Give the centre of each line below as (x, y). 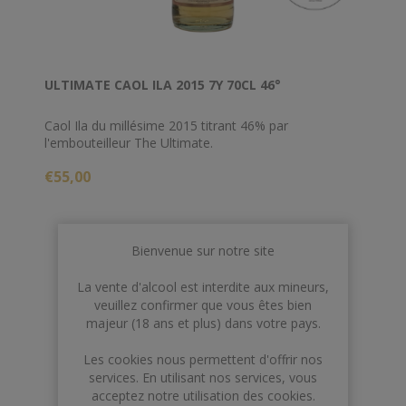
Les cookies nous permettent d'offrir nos (203, 359)
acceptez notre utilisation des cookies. (203, 396)
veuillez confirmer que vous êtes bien (203, 305)
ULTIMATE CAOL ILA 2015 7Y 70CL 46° (163, 84)
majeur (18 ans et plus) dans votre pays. (203, 323)
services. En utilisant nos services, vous (203, 377)
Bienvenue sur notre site (203, 251)
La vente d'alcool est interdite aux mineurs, (203, 287)
